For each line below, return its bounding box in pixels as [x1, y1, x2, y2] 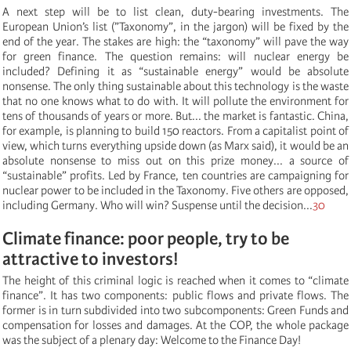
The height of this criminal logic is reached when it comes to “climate [2, 273, 349, 288]
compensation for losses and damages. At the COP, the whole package [2, 317, 349, 332]
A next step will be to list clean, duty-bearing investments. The [2, 4, 349, 19]
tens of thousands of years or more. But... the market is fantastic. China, [2, 108, 349, 123]
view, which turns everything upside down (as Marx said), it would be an [2, 138, 349, 153]
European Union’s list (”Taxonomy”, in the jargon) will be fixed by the [2, 19, 349, 34]
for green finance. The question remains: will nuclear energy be [2, 49, 349, 63]
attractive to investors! [2, 248, 179, 270]
